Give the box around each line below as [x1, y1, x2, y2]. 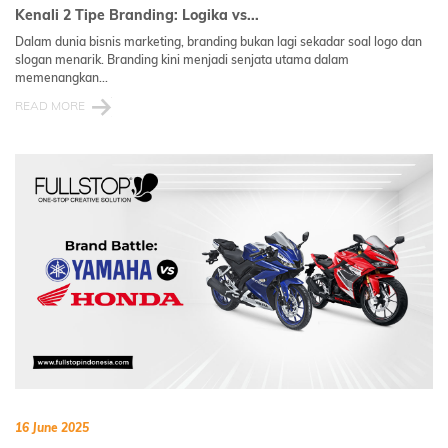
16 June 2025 [15, 419, 89, 435]
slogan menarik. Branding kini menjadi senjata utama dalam [15, 51, 349, 67]
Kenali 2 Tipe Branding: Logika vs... [15, 5, 259, 24]
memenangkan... [15, 69, 108, 85]
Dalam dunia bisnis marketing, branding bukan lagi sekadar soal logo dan [15, 33, 422, 49]
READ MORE [15, 97, 85, 113]
